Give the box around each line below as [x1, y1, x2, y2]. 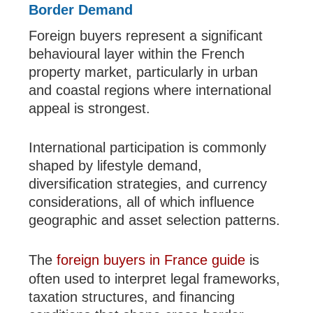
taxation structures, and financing [29, 289, 235, 305]
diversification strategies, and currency [29, 176, 268, 192]
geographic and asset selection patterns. [29, 212, 281, 228]
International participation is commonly [29, 140, 267, 156]
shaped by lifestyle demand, [29, 158, 203, 174]
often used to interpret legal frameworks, [29, 271, 281, 287]
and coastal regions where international [29, 82, 272, 99]
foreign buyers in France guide [57, 252, 246, 268]
